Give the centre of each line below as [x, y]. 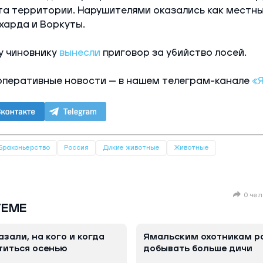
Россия [76, 147]
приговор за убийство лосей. [173, 53]
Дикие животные [131, 147]
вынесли [80, 53]
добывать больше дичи [198, 248]
